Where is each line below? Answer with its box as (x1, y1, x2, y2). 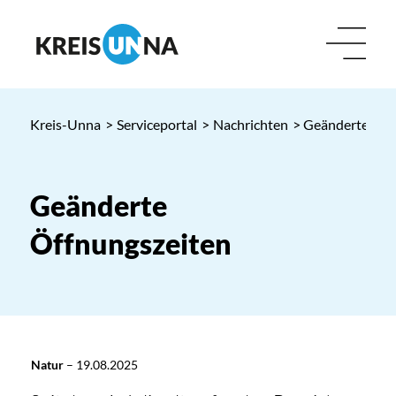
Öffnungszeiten (29, 226, 232, 261)
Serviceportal (116, 116, 197, 133)
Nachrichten (212, 116, 288, 133)
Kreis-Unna (29, 116, 101, 133)
